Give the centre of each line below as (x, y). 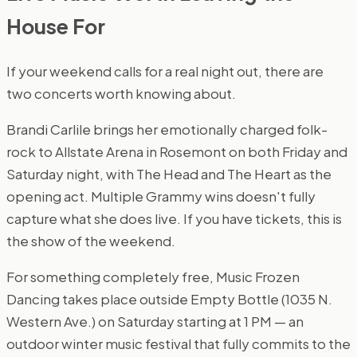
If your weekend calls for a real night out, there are (165, 71)
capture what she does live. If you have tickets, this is (174, 218)
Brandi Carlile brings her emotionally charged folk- (167, 129)
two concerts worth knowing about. (121, 93)
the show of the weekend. (91, 240)
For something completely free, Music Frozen (153, 276)
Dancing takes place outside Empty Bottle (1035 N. (169, 298)
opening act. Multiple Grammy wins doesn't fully (161, 196)
